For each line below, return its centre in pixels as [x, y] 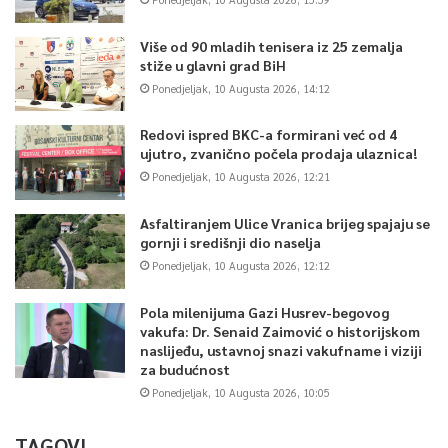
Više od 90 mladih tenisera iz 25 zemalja [271, 45]
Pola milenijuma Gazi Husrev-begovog [264, 312]
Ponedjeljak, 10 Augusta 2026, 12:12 [241, 266]
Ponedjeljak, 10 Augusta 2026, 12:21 [241, 177]
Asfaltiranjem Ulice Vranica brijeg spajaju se [285, 223]
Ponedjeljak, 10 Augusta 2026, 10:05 [241, 393]
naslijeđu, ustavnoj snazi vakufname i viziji [281, 350]
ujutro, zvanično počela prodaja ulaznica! [278, 153]
